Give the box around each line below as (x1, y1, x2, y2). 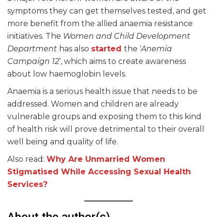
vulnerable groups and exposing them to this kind (7, 112, 201, 121)
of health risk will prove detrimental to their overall (7, 124, 204, 134)
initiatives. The (7, 31, 63, 41)
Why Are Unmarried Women (46, 155, 165, 164)
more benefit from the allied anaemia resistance (7, 19, 193, 28)
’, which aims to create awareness (59, 57, 186, 66)
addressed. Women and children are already (7, 99, 179, 108)
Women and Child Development (63, 31, 190, 41)
